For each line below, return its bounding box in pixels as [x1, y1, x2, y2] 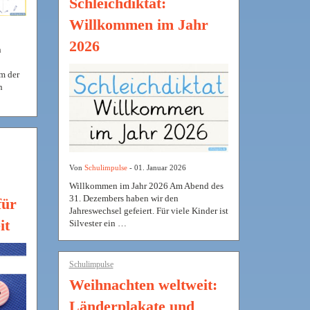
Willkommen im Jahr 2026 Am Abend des [69, 180, 224, 191]
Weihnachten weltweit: [69, 275, 217, 293]
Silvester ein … [69, 217, 127, 228]
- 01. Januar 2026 [127, 163, 186, 172]
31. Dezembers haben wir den [69, 192, 179, 203]
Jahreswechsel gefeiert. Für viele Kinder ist [69, 205, 228, 216]
